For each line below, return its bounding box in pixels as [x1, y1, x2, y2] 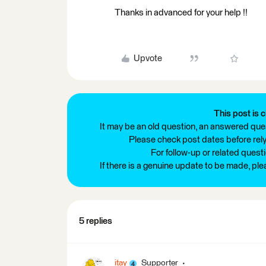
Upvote [133, 54, 162, 63]
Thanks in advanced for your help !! [115, 8, 248, 17]
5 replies [79, 217, 112, 226]
